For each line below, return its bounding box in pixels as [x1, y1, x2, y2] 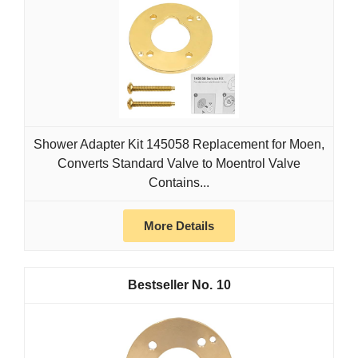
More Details [144, 219, 214, 233]
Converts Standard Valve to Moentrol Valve [58, 157, 300, 171]
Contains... [149, 176, 209, 190]
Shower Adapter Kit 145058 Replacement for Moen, [34, 137, 324, 152]
